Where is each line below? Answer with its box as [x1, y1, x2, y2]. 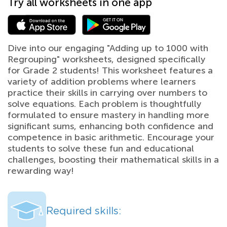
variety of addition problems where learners [8, 75, 196, 87]
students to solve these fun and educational [8, 142, 194, 154]
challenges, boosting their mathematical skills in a [8, 154, 219, 165]
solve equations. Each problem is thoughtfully [8, 98, 201, 109]
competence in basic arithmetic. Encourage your [8, 131, 214, 143]
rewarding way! [8, 165, 74, 176]
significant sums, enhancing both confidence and [8, 120, 213, 132]
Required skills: [46, 204, 121, 217]
